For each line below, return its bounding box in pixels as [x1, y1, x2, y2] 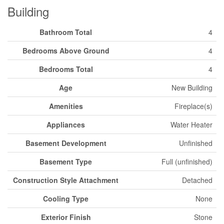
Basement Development [25, 137, 106, 148]
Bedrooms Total [38, 63, 93, 74]
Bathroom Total [39, 26, 92, 37]
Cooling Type [43, 193, 88, 203]
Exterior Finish [40, 211, 91, 222]
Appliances [46, 119, 85, 129]
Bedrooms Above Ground [22, 45, 109, 55]
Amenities [48, 100, 83, 111]
